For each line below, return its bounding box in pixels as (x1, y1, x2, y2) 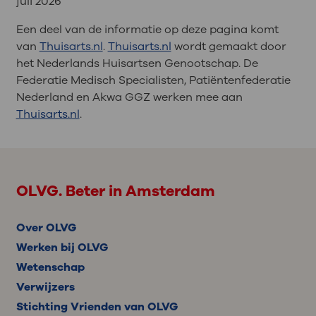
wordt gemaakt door (171, 38, 286, 54)
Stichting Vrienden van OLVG (16, 298, 178, 315)
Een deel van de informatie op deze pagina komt (16, 21, 279, 37)
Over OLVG (16, 219, 76, 236)
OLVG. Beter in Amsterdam (16, 180, 215, 202)
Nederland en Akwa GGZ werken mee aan (16, 89, 243, 105)
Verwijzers (16, 279, 75, 295)
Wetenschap (16, 259, 85, 275)
